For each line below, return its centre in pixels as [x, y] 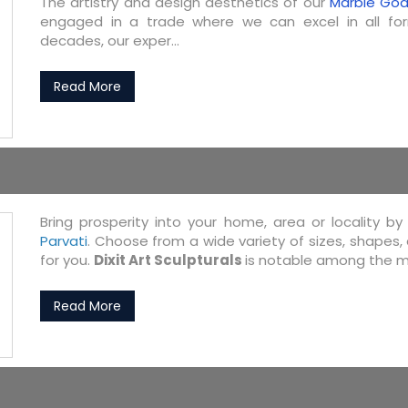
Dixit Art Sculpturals [169, 260]
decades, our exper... [110, 41]
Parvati [64, 241]
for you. [67, 260]
